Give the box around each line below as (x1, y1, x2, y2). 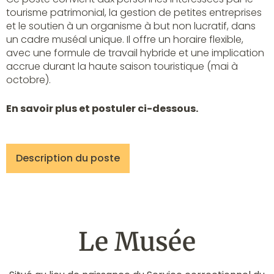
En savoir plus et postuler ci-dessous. (6, 102, 198, 116)
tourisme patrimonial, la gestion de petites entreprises (6, 5, 262, 20)
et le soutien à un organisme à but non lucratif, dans (6, 18, 256, 33)
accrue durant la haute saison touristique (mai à (6, 59, 238, 73)
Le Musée (78, 225, 196, 257)
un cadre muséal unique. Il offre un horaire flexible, (6, 32, 243, 46)
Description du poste (16, 150, 120, 165)
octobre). (6, 72, 51, 87)
